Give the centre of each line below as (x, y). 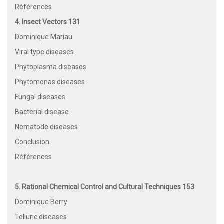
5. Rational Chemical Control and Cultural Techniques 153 (105, 187)
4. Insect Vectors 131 (48, 22)
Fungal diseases (40, 97)
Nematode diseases (46, 127)
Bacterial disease (42, 112)
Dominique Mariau (44, 37)
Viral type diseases (44, 52)
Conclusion (32, 142)
